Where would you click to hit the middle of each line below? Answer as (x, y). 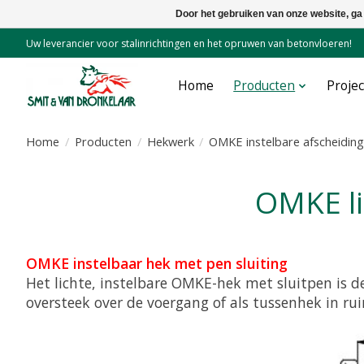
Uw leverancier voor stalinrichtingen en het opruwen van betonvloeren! (189, 43)
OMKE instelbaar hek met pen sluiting (157, 263)
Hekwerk (170, 141)
